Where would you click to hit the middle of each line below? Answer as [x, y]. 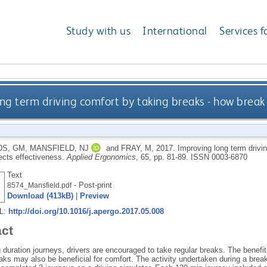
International [175, 31]
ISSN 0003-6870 [219, 157]
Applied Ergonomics [101, 157]
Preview [94, 195]
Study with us [98, 31]
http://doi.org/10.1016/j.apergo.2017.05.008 [86, 211]
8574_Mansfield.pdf [39, 185]
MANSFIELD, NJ [59, 148]
